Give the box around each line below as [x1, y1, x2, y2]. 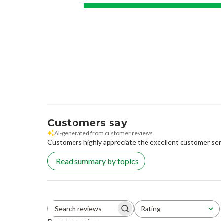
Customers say [47, 117, 128, 129]
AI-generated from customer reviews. [54, 129, 154, 137]
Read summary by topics [56, 156, 139, 166]
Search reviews [90, 208, 127, 214]
